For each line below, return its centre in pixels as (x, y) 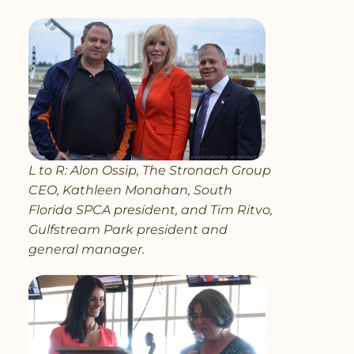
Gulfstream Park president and (128, 229)
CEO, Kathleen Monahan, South (130, 190)
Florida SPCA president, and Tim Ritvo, (151, 209)
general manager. (87, 249)
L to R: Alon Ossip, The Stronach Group (150, 170)
